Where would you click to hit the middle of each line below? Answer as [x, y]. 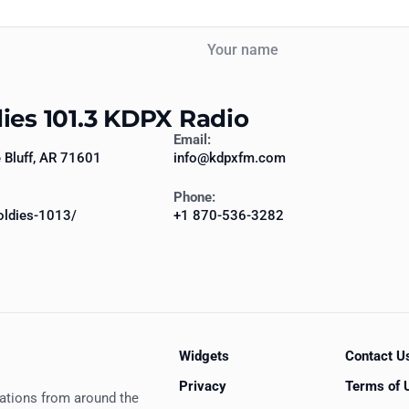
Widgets [204, 356]
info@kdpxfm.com [230, 158]
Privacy [203, 386]
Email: [192, 140]
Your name [224, 37]
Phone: [194, 198]
